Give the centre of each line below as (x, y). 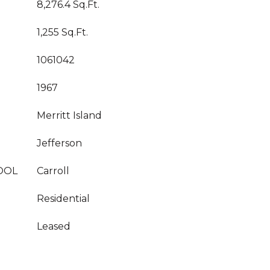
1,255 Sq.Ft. (62, 32)
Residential (63, 199)
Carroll (53, 171)
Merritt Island (69, 115)
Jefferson (59, 143)
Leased (54, 226)
